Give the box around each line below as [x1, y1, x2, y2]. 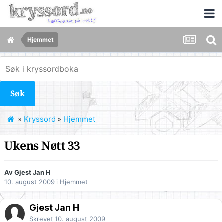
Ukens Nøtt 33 [4, 139, 81, 153]
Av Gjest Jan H [4, 168, 51, 177]
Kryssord [24, 114, 55, 124]
